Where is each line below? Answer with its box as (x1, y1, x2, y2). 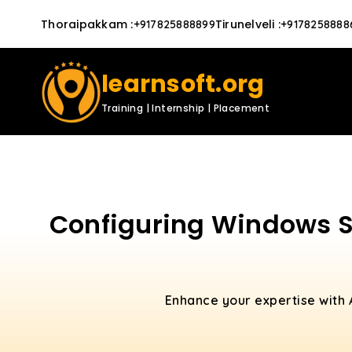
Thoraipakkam (41, 16, 127, 32)
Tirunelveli (214, 16, 275, 32)
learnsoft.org (101, 68, 265, 101)
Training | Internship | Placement (101, 101, 270, 115)
